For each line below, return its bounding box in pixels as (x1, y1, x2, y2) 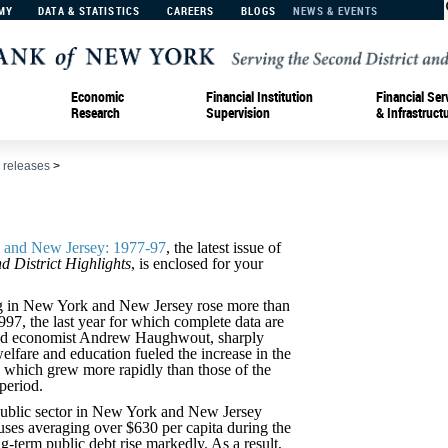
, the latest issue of (166, 239, 281, 256)
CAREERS (166, 3, 215, 18)
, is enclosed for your (131, 255, 263, 272)
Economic (71, 86, 124, 106)
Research (71, 102, 120, 122)
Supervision (206, 102, 270, 122)
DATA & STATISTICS (38, 3, 140, 18)
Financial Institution (206, 86, 313, 106)
